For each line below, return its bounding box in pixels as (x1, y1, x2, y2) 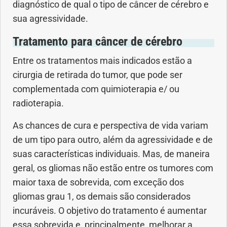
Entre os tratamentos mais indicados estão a (13, 56, 192, 66)
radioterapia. (13, 98, 64, 109)
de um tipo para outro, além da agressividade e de (13, 135, 213, 145)
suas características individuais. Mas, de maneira (13, 149, 210, 160)
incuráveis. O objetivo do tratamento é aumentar (13, 206, 207, 216)
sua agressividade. (13, 14, 88, 24)
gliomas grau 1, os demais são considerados (13, 192, 191, 202)
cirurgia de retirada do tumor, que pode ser (13, 70, 182, 81)
